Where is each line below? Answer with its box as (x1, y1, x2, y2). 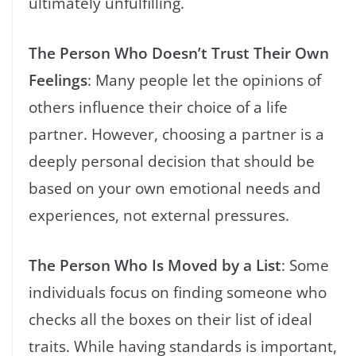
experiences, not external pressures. (29, 203, 289, 226)
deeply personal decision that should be (29, 149, 315, 172)
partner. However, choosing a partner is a (29, 122, 324, 145)
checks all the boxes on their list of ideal (29, 308, 312, 330)
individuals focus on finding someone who (29, 281, 327, 303)
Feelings (29, 68, 87, 91)
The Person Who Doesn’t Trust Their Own (29, 41, 329, 64)
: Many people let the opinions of (87, 68, 321, 91)
